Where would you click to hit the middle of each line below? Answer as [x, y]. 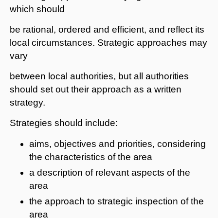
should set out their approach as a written [96, 89]
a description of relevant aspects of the [110, 172]
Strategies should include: [64, 123]
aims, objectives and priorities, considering [118, 144]
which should [37, 9]
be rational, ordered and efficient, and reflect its [107, 29]
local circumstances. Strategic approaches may [109, 42]
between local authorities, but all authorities [99, 76]
